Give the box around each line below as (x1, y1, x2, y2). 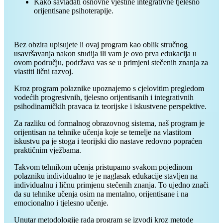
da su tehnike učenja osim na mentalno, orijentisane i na (14, 189, 188, 198)
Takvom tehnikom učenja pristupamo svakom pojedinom (14, 162, 192, 171)
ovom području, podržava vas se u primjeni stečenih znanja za (14, 58, 208, 67)
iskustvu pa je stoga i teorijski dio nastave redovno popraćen (14, 136, 202, 145)
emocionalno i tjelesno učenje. (14, 198, 109, 207)
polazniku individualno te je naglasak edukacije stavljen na (14, 171, 198, 180)
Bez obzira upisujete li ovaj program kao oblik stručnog (14, 40, 188, 49)
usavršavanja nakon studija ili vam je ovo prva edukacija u (14, 49, 197, 58)
